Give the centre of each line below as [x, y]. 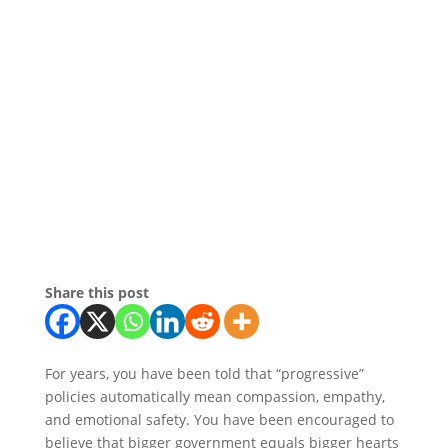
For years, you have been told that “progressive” [204, 374]
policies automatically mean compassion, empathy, [214, 397]
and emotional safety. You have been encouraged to [219, 420]
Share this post [96, 293]
